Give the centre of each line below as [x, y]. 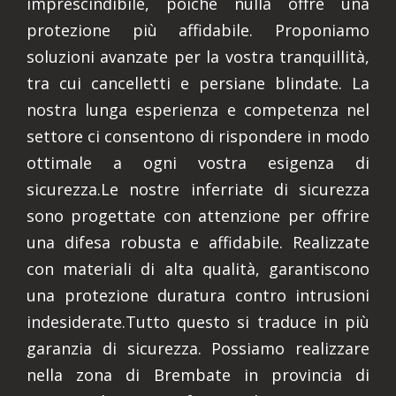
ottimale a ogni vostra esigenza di [198, 163]
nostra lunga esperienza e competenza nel [198, 110]
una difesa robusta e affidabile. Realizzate [198, 242]
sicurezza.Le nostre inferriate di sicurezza [198, 189]
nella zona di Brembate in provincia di [198, 375]
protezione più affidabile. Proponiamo [198, 30]
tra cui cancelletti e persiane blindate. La [198, 83]
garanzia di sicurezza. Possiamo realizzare [198, 348]
